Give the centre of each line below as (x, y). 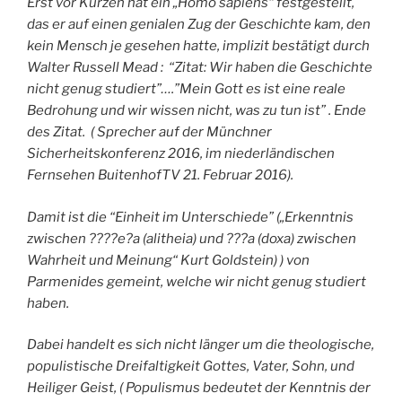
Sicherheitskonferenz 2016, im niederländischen (181, 154)
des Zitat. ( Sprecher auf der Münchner (149, 132)
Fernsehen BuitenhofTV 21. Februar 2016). (160, 175)
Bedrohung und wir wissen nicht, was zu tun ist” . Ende (197, 111)
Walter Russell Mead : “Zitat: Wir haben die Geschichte (200, 68)
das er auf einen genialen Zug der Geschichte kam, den (199, 25)
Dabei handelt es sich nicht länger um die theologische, (201, 345)
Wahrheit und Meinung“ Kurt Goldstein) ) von (168, 260)
